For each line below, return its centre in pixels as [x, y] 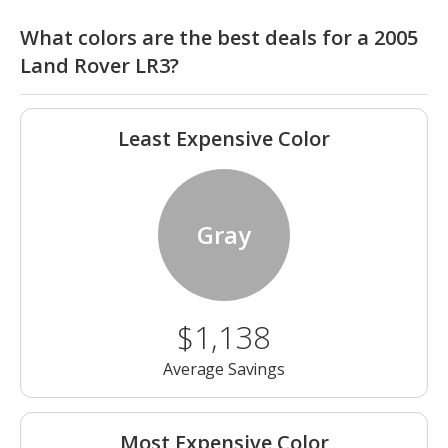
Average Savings [224, 369]
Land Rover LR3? [99, 66]
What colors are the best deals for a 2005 [219, 38]
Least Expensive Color [224, 139]
